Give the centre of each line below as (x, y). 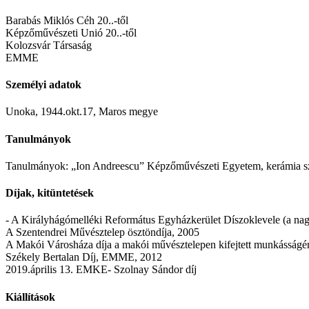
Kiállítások (30, 297)
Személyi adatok (43, 85)
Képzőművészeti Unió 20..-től (71, 32)
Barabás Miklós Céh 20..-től (67, 20)
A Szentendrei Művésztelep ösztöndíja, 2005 (102, 232)
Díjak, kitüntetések (50, 193)
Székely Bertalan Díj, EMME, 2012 (84, 257)
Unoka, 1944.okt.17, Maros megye (82, 112)
